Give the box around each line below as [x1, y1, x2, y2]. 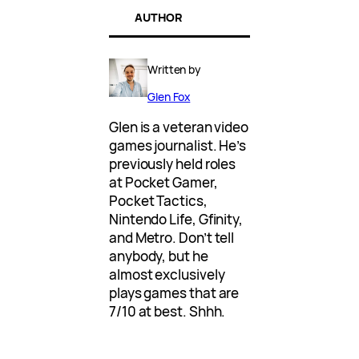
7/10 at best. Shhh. [109, 301, 226, 321]
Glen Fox [147, 88, 191, 104]
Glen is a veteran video [109, 117, 249, 136]
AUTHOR [135, 9, 183, 25]
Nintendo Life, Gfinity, [109, 209, 244, 228]
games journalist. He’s [109, 135, 247, 155]
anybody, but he [109, 246, 208, 265]
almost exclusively [109, 264, 225, 284]
